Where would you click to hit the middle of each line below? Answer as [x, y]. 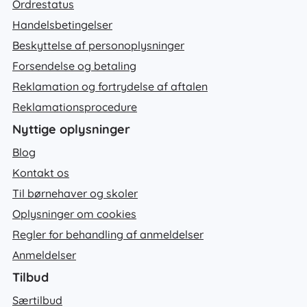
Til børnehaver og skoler [75, 193]
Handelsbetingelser [62, 24]
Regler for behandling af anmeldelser [108, 234]
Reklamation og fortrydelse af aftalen [110, 86]
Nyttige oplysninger [71, 129]
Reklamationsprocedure [75, 107]
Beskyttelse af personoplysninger [98, 45]
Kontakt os [41, 172]
